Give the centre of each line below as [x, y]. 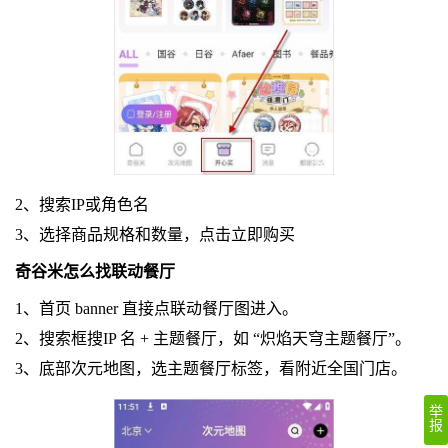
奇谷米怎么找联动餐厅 [94, 271]
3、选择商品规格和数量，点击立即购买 [154, 234]
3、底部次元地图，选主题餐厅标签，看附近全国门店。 [210, 368]
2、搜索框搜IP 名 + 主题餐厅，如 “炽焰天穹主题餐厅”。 [212, 338]
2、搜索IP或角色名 [81, 204]
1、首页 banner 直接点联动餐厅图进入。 [156, 308]
